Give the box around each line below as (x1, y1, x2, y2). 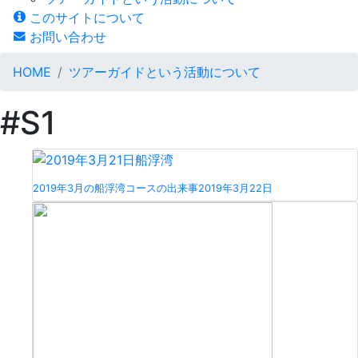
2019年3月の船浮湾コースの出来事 (33, 182, 198, 195)
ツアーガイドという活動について (69, 63, 261, 80)
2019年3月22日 (198, 182, 272, 195)
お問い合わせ (26, 28, 106, 45)
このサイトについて (26, 9, 145, 26)
